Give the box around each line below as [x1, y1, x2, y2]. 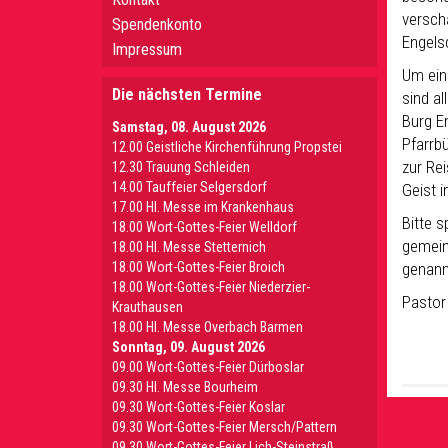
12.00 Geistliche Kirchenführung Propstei [112, 139, 342, 155]
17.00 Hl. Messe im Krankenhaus [112, 199, 294, 215]
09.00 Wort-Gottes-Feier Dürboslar [112, 359, 304, 375]
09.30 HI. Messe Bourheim [112, 379, 258, 395]
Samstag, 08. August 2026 [112, 119, 266, 135]
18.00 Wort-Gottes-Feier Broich [112, 259, 285, 275]
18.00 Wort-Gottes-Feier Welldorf [112, 219, 297, 235]
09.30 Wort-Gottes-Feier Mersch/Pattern [112, 419, 337, 435]
